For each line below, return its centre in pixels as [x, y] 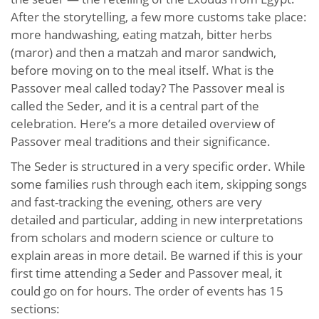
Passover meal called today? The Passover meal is [148, 88]
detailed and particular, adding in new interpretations [157, 220]
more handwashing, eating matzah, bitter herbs [141, 35]
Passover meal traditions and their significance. [141, 142]
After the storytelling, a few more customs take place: [159, 17]
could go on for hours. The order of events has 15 [147, 291]
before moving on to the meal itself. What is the [142, 70]
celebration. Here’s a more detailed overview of [143, 124]
